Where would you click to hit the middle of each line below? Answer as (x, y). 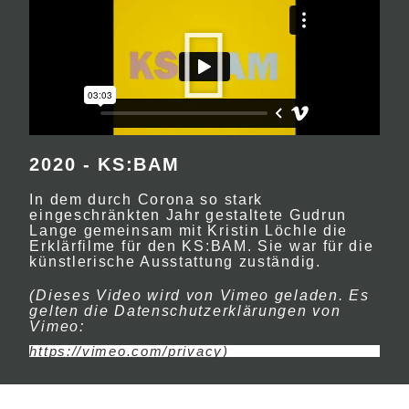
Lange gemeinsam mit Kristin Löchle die (189, 231)
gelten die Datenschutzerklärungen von (185, 311)
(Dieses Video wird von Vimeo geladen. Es (199, 295)
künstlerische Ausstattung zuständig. (175, 262)
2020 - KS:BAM (105, 164)
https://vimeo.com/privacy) (129, 351)
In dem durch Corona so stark (147, 199)
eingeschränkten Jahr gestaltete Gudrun (189, 215)
